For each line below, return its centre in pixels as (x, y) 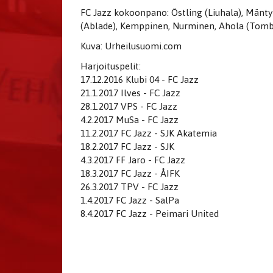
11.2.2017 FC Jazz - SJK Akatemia (149, 133)
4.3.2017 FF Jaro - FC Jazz (133, 160)
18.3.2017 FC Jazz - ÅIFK (130, 173)
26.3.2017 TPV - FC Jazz (129, 186)
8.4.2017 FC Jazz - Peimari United (150, 213)
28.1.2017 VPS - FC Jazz (129, 106)
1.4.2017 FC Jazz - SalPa (130, 200)
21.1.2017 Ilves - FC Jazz (130, 93)
